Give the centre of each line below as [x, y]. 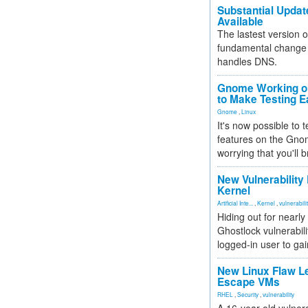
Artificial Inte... [235, 203]
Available [240, 21]
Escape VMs [249, 282]
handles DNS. [247, 61]
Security [248, 294]
